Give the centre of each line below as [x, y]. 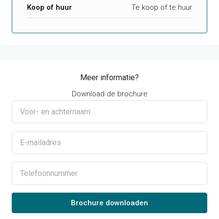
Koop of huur [49, 8]
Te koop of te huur [162, 8]
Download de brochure [109, 94]
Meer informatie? [109, 78]
